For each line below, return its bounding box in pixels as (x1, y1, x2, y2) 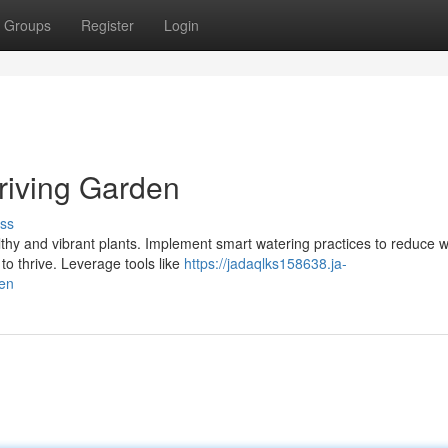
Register (81, 15, 134, 35)
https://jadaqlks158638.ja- (184, 253, 347, 273)
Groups (4, 15, 51, 35)
